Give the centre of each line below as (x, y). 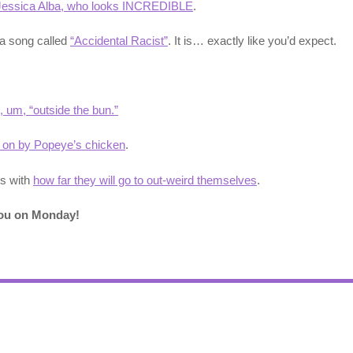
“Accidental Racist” (119, 40)
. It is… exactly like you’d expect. (252, 40)
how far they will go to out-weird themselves (145, 180)
